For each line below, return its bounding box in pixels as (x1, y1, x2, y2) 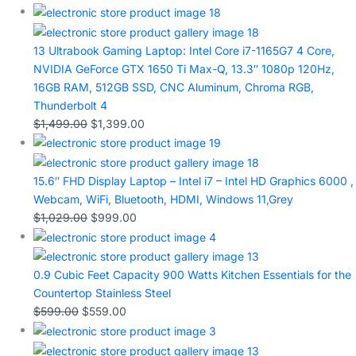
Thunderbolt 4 (33, 98, 107, 112)
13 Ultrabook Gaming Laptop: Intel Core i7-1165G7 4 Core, (33, 43, 335, 57)
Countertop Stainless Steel (33, 286, 171, 300)
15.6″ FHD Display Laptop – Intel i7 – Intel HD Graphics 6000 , (33, 174, 354, 188)
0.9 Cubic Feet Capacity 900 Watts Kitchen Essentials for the (33, 268, 351, 282)
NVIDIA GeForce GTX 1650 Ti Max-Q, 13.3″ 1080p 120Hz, (33, 61, 335, 75)
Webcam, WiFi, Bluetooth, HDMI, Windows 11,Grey (33, 192, 293, 207)
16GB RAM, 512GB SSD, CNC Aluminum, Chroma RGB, (33, 79, 314, 94)
